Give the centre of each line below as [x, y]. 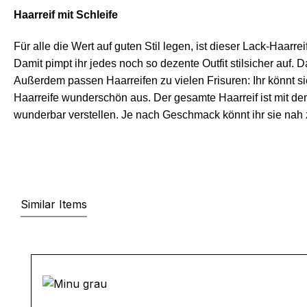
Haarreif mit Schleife [66, 15]
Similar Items [54, 204]
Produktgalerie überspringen [105, 245]
